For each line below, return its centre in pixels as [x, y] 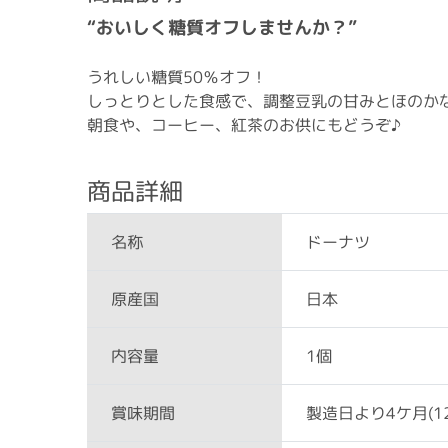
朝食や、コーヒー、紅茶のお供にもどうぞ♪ [243, 124]
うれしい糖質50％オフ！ [177, 76]
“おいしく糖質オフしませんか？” [222, 27]
